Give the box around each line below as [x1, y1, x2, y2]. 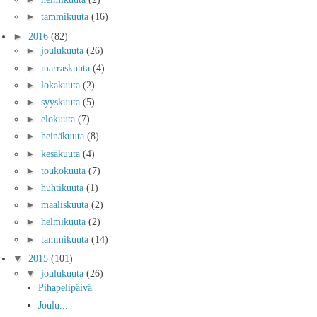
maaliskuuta [41, 199, 91, 211]
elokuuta [41, 113, 78, 125]
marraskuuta [41, 62, 93, 74]
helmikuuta [41, 216, 88, 228]
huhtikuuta [41, 181, 86, 193]
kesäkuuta [41, 147, 83, 159]
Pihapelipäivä [38, 282, 92, 294]
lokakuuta [41, 79, 83, 91]
